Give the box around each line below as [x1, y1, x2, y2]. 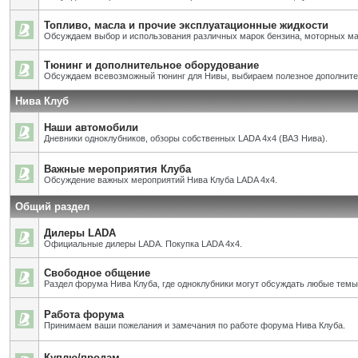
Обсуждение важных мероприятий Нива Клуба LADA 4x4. [44, 175, 277, 185]
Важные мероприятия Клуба [44, 163, 191, 175]
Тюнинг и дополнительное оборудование [44, 59, 259, 71]
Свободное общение [44, 267, 150, 279]
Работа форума [44, 308, 124, 320]
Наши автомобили [44, 121, 138, 133]
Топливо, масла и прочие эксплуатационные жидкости [44, 19, 328, 31]
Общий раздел [15, 201, 89, 213]
